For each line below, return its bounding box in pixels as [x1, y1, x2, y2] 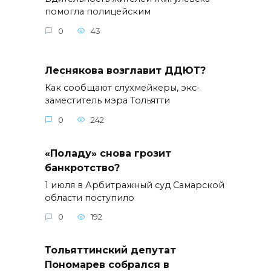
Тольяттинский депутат [45, 244, 176, 256]
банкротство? [45, 162, 120, 174]
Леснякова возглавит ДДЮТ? [45, 64, 206, 76]
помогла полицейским [45, 6, 151, 18]
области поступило [45, 192, 134, 203]
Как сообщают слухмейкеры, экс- [45, 82, 200, 93]
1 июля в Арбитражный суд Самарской [45, 179, 224, 191]
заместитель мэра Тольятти [45, 95, 170, 106]
